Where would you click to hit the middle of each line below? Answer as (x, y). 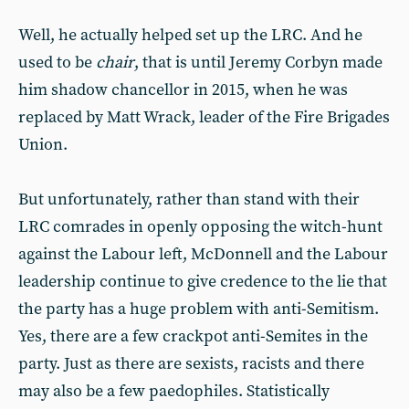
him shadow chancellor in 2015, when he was (183, 90)
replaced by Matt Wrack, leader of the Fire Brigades (204, 117)
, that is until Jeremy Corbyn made (258, 63)
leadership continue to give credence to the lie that (203, 282)
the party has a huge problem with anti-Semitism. (199, 309)
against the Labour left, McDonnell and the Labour (203, 254)
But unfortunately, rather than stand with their (189, 199)
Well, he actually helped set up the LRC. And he (190, 35)
